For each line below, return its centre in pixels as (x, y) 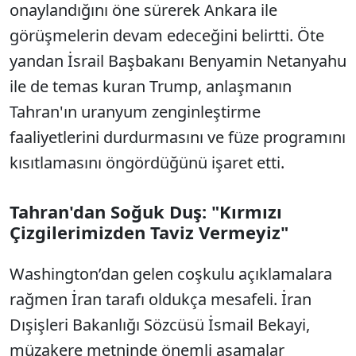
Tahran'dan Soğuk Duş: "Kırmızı (146, 211)
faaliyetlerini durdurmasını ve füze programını (178, 137)
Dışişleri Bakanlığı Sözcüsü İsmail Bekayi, (160, 325)
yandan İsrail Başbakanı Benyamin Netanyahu (178, 61)
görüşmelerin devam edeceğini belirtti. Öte (167, 35)
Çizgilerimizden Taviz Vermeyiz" (149, 232)
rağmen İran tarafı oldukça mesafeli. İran (161, 299)
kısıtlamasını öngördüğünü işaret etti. (147, 163)
